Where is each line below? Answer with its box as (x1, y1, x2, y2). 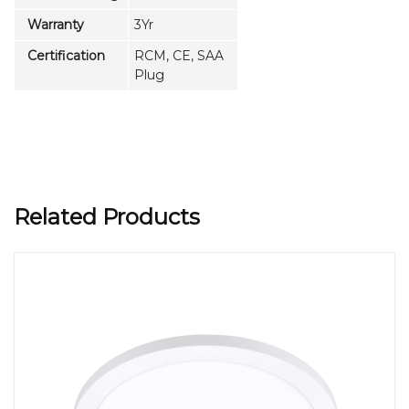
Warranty (20, 16, 84, 33)
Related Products (14, 203, 200, 230)
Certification (20, 47, 105, 64)
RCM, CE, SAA (134, 47, 224, 64)
